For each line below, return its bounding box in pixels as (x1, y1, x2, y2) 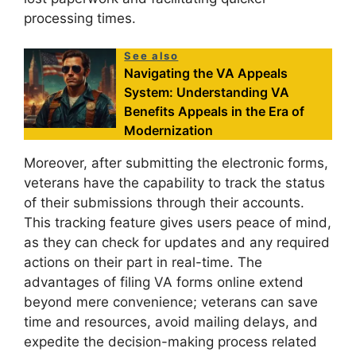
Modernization (124, 122, 214, 139)
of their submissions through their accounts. (24, 195, 304, 211)
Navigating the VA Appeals (124, 65, 288, 82)
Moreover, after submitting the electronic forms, (24, 155, 328, 172)
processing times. (24, 10, 136, 26)
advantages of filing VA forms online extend (24, 274, 304, 291)
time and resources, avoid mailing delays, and (24, 314, 318, 331)
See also (124, 49, 179, 63)
